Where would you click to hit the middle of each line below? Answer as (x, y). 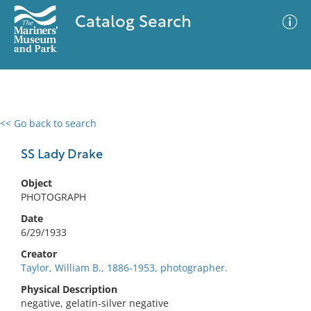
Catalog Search (133, 23)
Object (36, 183)
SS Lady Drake (62, 155)
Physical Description (69, 289)
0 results (31, 132)
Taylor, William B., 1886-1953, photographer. (124, 268)
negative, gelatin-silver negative (95, 303)
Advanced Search (205, 135)
